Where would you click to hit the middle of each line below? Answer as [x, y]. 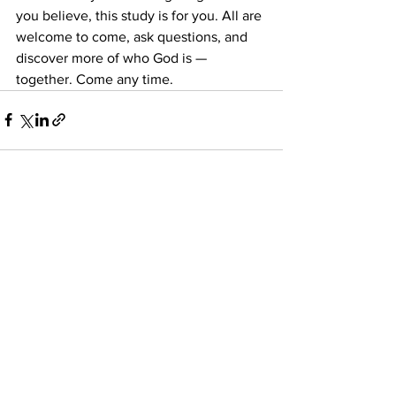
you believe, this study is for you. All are [141, 15]
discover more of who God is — [113, 57]
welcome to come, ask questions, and [133, 36]
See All [264, 220]
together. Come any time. [96, 79]
